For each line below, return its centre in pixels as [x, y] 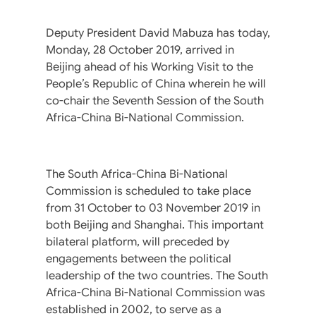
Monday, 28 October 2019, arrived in [140, 50]
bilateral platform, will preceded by [138, 242]
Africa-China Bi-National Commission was [156, 292]
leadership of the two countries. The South [157, 275]
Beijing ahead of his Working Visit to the [150, 67]
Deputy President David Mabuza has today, [158, 33]
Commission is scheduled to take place [148, 191]
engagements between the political [139, 259]
